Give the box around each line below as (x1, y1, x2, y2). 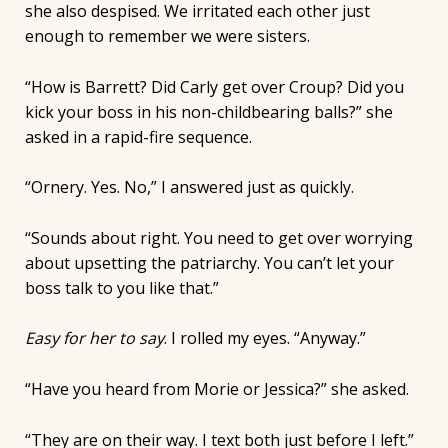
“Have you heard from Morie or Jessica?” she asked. (24, 377, 409, 400)
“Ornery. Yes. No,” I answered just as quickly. (24, 176, 354, 199)
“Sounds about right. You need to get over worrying (24, 226, 413, 249)
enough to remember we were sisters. (24, 25, 310, 47)
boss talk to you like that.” (24, 276, 219, 299)
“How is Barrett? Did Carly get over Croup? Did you (24, 75, 404, 98)
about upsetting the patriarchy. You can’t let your (24, 251, 394, 274)
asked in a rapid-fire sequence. (24, 125, 252, 148)
